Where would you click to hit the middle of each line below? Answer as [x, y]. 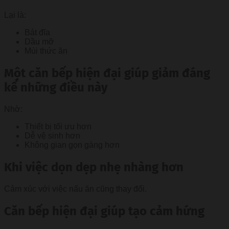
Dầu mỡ [39, 42]
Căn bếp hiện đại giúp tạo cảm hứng [104, 211]
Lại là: [15, 15]
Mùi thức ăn [46, 51]
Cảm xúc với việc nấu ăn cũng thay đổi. [75, 189]
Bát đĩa [37, 33]
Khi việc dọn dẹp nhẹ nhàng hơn [94, 167]
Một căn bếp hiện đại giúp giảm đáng [107, 73]
